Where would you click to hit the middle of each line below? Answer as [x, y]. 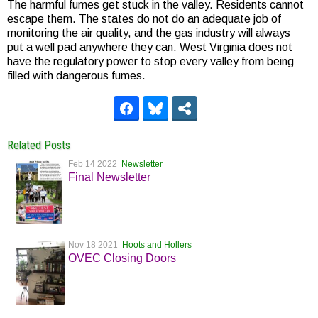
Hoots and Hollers [157, 245]
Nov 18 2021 [95, 245]
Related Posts [39, 146]
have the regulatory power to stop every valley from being [150, 62]
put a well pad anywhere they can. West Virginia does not [150, 48]
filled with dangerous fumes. [79, 76]
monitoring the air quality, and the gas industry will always [149, 33]
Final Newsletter [109, 177]
